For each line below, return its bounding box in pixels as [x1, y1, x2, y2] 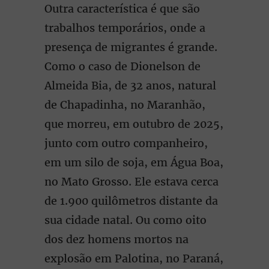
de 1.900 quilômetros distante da [44, 194, 218, 208]
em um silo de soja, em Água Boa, [44, 156, 223, 169]
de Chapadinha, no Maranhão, [44, 98, 205, 112]
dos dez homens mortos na [44, 232, 189, 246]
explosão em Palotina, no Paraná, [44, 252, 223, 265]
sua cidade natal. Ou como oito [44, 213, 207, 227]
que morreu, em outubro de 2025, [44, 117, 223, 131]
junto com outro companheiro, [44, 136, 208, 150]
